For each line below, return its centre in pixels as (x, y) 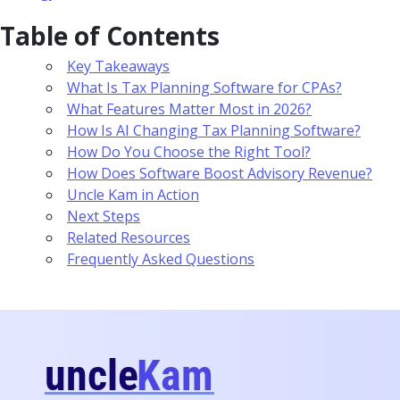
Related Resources (129, 237)
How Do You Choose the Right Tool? (189, 151)
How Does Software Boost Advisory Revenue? (220, 173)
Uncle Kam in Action (133, 194)
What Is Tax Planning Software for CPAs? (204, 87)
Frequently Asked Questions (161, 258)
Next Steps (104, 216)
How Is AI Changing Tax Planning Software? (214, 130)
